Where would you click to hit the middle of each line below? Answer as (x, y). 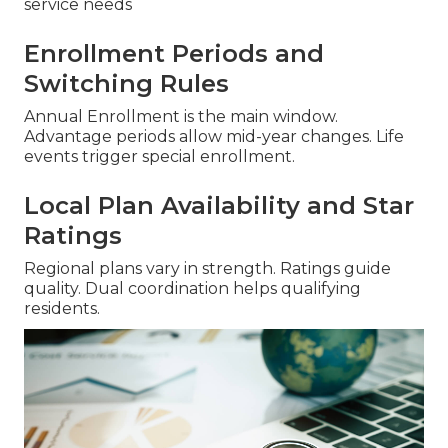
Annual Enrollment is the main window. (181, 117)
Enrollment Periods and (174, 54)
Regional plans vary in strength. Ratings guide (207, 269)
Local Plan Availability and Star (219, 206)
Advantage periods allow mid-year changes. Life (214, 137)
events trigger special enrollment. (159, 157)
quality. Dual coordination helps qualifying (192, 289)
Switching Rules (126, 84)
